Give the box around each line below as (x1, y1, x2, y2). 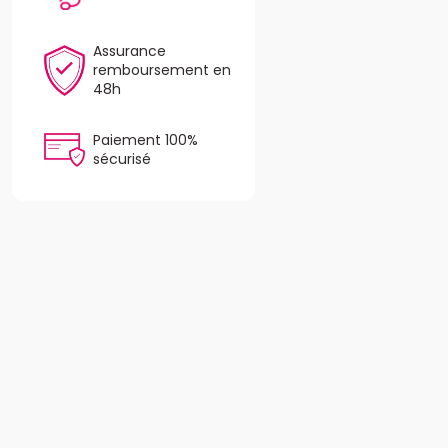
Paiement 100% (92, 129, 198, 150)
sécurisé (92, 148, 151, 169)
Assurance (92, 40, 166, 61)
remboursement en (92, 59, 231, 80)
